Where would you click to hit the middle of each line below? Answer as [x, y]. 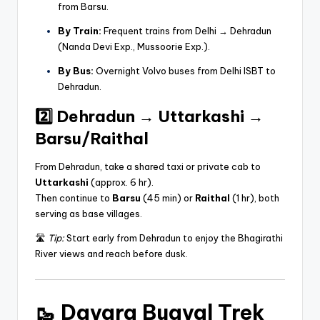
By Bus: [76, 70]
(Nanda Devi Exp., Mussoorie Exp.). [134, 46]
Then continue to [74, 197]
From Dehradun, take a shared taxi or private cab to [148, 166]
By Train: [80, 30]
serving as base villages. [89, 213]
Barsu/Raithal [92, 138]
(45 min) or [168, 197]
